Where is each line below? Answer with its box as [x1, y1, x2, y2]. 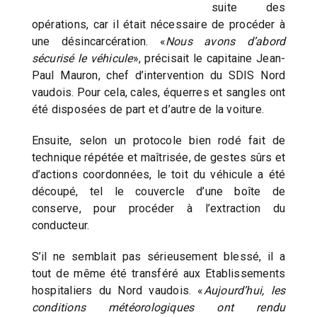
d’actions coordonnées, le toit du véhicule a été [31, 168, 286, 182]
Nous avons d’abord [166, 35, 286, 49]
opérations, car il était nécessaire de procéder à [31, 18, 286, 32]
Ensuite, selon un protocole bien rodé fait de [31, 134, 286, 148]
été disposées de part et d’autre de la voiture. [31, 103, 265, 117]
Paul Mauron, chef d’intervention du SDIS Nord [31, 69, 286, 83]
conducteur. [31, 219, 90, 233]
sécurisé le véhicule [31, 52, 133, 66]
